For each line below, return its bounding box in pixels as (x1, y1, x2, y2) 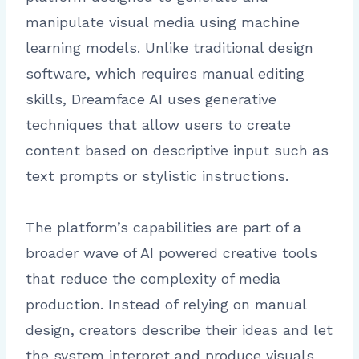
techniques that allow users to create (26, 116, 291, 134)
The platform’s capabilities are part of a (26, 219, 301, 236)
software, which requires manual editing (26, 65, 305, 83)
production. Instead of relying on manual (26, 296, 306, 313)
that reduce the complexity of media (26, 270, 280, 288)
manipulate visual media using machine (26, 14, 300, 31)
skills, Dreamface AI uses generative (26, 91, 276, 108)
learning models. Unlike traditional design (26, 39, 313, 57)
